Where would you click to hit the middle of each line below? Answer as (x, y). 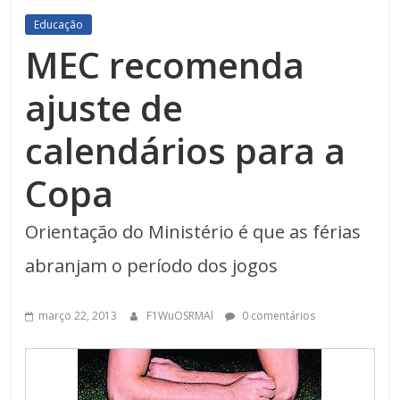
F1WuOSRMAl (182, 316)
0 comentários (278, 316)
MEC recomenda (165, 65)
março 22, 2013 (78, 316)
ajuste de (104, 108)
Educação (59, 25)
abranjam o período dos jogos (152, 266)
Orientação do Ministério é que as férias (193, 232)
